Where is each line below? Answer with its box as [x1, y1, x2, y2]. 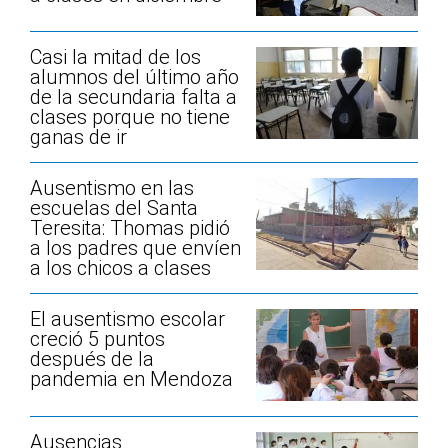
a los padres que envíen [30, 236, 241, 261]
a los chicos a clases [30, 256, 211, 281]
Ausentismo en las [30, 176, 194, 201]
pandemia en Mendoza [30, 367, 233, 392]
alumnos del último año [30, 65, 239, 90]
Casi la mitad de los [30, 45, 201, 70]
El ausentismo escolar [30, 307, 225, 332]
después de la [30, 347, 154, 372]
